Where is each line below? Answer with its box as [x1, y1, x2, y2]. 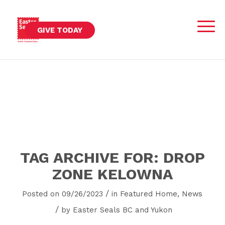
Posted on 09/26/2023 [22, 189, 103, 198]
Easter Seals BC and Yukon [72, 205, 172, 214]
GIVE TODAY [37, 26, 82, 35]
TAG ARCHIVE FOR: [20, 149, 163, 166]
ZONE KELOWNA [52, 165, 173, 183]
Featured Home [120, 189, 178, 198]
